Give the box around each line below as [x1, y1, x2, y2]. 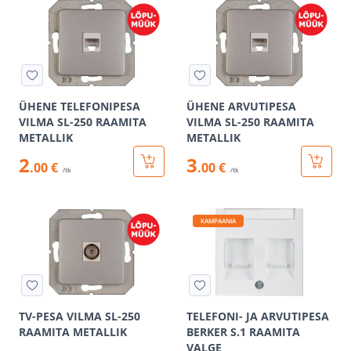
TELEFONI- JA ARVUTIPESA [186, 309, 329, 324]
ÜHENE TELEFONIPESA [19, 99, 140, 114]
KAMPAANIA [201, 216, 236, 225]
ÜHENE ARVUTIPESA [186, 99, 296, 114]
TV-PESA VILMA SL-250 [19, 309, 140, 324]
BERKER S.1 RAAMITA [186, 324, 300, 339]
